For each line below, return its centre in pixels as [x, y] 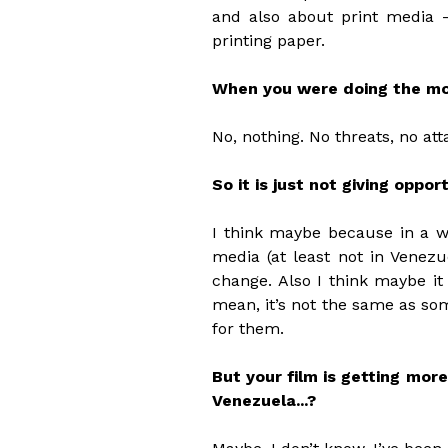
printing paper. [268, 40]
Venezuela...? [264, 400]
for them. [248, 328]
